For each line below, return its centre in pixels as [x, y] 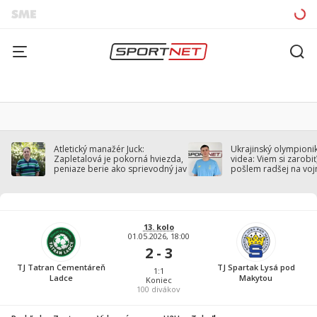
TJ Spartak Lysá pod [256, 267]
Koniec [158, 280]
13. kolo [158, 227]
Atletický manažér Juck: [99, 149]
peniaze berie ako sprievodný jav [120, 169]
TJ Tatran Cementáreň [61, 267]
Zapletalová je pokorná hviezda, [119, 159]
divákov [165, 289]
